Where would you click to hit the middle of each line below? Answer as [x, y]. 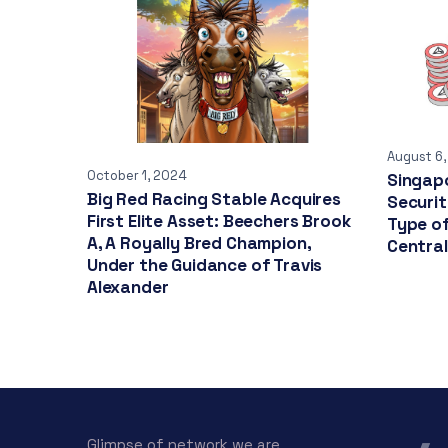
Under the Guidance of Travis [205, 265]
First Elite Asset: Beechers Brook [219, 221]
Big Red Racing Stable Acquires [214, 199]
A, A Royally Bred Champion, [199, 243]
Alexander [128, 287]
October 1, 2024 [137, 176]
